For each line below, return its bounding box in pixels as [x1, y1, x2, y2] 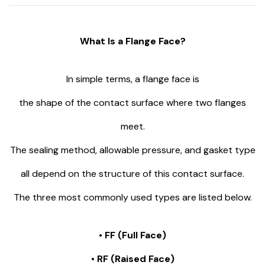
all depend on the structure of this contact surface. [21, 167, 244, 180]
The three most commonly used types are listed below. [13, 190, 252, 203]
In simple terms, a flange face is [66, 72, 199, 85]
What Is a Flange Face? [79, 34, 186, 47]
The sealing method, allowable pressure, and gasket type [9, 143, 256, 156]
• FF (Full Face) [99, 228, 166, 241]
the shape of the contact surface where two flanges [19, 96, 246, 109]
